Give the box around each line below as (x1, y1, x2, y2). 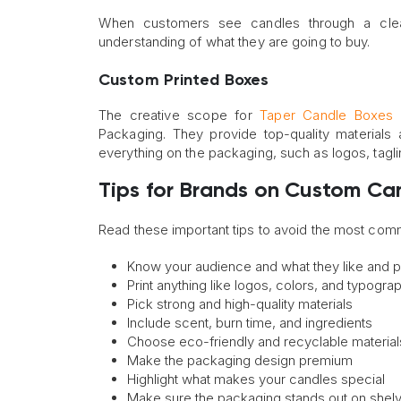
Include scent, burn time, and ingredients (127, 314, 372, 332)
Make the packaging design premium (127, 352, 353, 370)
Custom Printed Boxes (98, 73, 269, 90)
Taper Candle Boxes (260, 107, 394, 124)
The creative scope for (98, 107, 260, 124)
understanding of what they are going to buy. (98, 33, 371, 51)
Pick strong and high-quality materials (127, 295, 353, 313)
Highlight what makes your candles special (127, 371, 385, 388)
